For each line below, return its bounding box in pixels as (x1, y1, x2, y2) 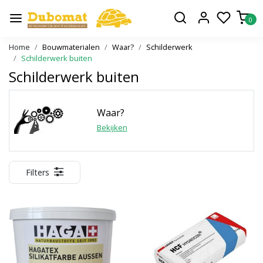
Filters (26, 166, 49, 178)
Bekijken (96, 122, 127, 133)
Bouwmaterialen (42, 41, 100, 52)
